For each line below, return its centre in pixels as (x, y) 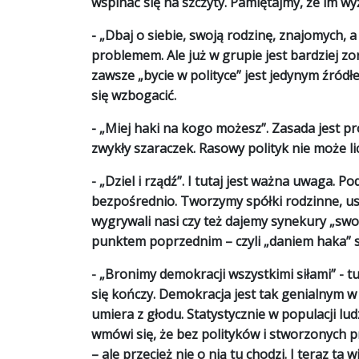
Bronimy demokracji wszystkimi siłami (218, 274)
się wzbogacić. (134, 95)
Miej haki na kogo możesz (183, 128)
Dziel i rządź (141, 181)
